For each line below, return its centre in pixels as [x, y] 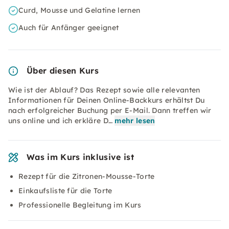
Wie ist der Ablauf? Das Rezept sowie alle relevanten [104, 90]
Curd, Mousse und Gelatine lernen [79, 10]
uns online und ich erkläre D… [61, 121]
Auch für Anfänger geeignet [69, 28]
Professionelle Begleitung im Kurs [80, 205]
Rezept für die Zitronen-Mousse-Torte [87, 176]
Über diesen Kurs [63, 71]
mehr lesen [135, 121]
